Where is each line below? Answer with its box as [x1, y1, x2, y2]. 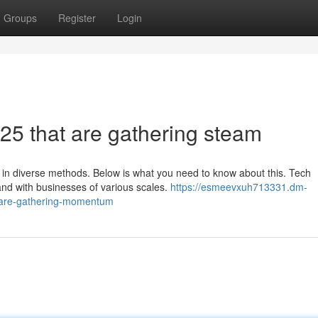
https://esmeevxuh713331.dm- [170, 180, 307, 194]
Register [58, 11, 96, 25]
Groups [4, 11, 37, 25]
